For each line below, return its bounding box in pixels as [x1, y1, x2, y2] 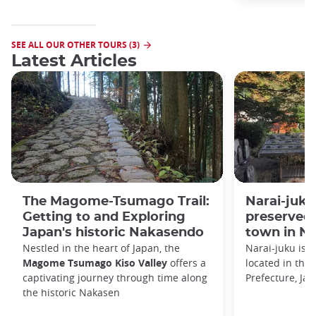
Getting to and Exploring [23, 209, 186, 224]
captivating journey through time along [23, 270, 207, 284]
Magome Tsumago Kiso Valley [23, 255, 167, 269]
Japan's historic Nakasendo [23, 225, 204, 239]
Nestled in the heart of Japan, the [23, 241, 180, 255]
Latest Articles [11, 52, 137, 70]
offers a [167, 255, 206, 269]
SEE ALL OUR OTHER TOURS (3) [11, 38, 140, 51]
